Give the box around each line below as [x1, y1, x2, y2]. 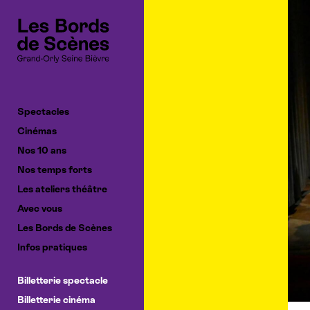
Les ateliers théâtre [17, 183, 107, 194]
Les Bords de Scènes [17, 221, 112, 233]
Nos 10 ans [17, 144, 66, 156]
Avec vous [17, 202, 62, 214]
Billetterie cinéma [17, 293, 95, 305]
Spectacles [17, 105, 69, 117]
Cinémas [17, 125, 57, 136]
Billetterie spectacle [17, 274, 108, 286]
